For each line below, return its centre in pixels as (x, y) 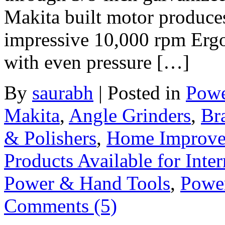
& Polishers (50, 138)
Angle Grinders (130, 115)
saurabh (63, 93)
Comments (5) (61, 206)
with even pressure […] (97, 62)
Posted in (147, 93)
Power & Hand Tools (87, 183)
